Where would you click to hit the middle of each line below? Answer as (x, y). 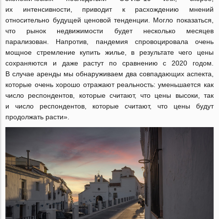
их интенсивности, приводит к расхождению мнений (109, 9)
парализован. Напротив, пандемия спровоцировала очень (109, 41)
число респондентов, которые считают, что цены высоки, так (109, 95)
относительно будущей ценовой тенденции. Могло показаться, (109, 20)
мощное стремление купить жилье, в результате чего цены (109, 52)
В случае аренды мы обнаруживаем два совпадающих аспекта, (109, 74)
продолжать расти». (38, 117)
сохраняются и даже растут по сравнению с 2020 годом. (109, 63)
